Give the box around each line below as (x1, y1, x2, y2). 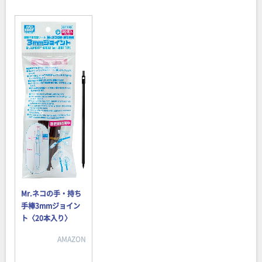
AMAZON (57, 234, 86, 244)
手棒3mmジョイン (21, 201, 80, 211)
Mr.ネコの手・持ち (21, 188, 81, 198)
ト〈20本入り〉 (21, 213, 71, 223)
